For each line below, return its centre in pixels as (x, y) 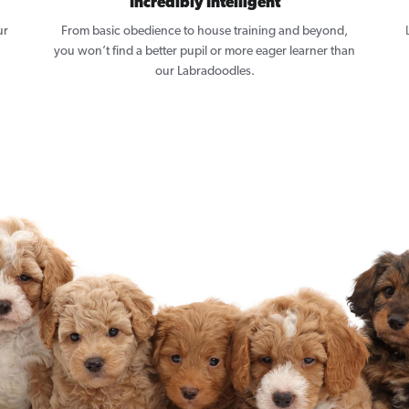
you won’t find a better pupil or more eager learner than (204, 52)
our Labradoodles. (204, 72)
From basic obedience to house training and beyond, (204, 32)
